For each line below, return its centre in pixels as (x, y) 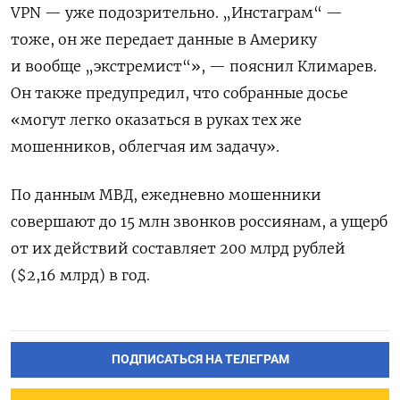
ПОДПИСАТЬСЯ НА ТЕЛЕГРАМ (200, 359)
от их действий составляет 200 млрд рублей (178, 248)
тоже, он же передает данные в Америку (164, 39)
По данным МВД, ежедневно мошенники (166, 194)
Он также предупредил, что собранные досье (179, 92)
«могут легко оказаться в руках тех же (156, 119)
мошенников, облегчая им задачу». (145, 146)
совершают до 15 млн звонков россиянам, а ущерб (199, 221)
